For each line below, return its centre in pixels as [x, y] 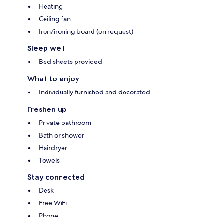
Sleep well [46, 48]
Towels [49, 161]
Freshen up [47, 109]
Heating [51, 7]
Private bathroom [65, 123]
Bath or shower [62, 135]
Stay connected [56, 177]
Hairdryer [53, 148]
